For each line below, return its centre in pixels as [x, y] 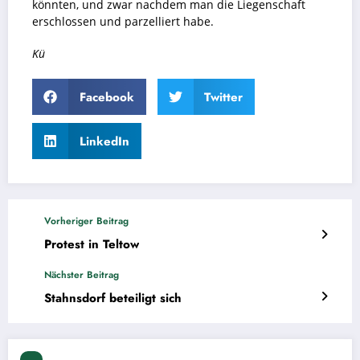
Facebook [106, 97]
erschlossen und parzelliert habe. [126, 22]
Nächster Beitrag [82, 275]
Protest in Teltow [92, 245]
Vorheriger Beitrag [86, 221]
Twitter [223, 97]
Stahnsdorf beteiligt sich [113, 299]
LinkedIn [104, 141]
